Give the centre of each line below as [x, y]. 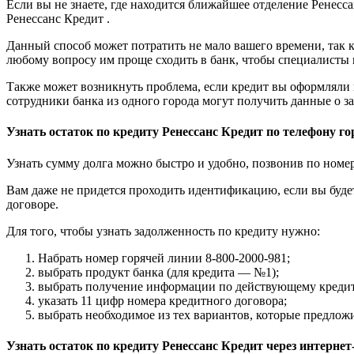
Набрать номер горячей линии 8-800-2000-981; [164, 258]
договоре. [32, 204]
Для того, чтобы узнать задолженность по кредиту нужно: [163, 231]
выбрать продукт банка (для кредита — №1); [158, 272]
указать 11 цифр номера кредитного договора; [162, 300]
